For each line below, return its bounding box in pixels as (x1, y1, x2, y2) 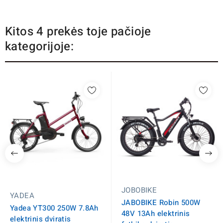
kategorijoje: (5, 37, 74, 55)
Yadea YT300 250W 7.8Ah (10, 202, 99, 214)
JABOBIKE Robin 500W (121, 197, 201, 208)
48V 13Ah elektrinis (121, 208, 190, 219)
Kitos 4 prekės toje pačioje (5, 22, 151, 40)
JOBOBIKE (121, 184, 157, 196)
